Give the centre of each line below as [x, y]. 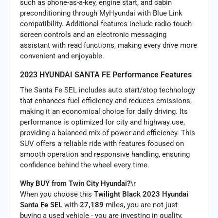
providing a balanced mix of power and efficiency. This [108, 133]
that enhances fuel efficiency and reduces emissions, [106, 100]
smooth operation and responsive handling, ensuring [105, 154]
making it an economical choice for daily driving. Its [104, 111]
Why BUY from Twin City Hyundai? [75, 183]
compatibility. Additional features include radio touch [106, 24]
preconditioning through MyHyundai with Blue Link [101, 13]
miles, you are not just [141, 205]
